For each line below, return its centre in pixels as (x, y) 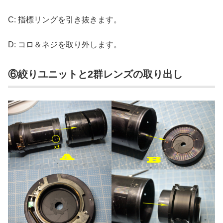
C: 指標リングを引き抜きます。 (65, 19)
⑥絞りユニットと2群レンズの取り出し (95, 74)
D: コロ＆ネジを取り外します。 (65, 45)
